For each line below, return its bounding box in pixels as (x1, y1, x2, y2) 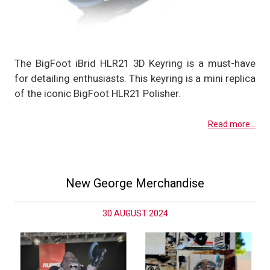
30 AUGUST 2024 (102, 208, 168, 218)
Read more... (208, 119, 256, 130)
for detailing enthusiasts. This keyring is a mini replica (14, 72, 256, 85)
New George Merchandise (66, 175, 204, 190)
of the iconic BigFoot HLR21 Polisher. (14, 87, 181, 100)
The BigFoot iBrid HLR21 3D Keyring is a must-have (14, 57, 256, 70)
